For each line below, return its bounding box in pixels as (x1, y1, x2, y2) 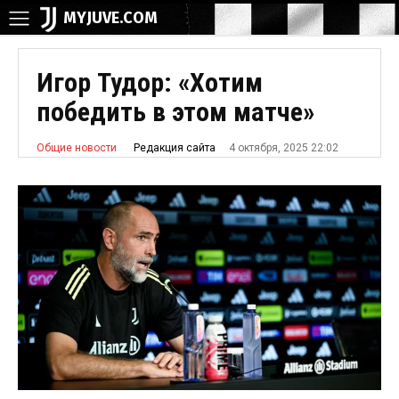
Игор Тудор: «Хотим (37, 67, 263, 98)
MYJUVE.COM (63, 8, 158, 28)
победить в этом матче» (37, 96, 314, 127)
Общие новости (37, 142, 117, 155)
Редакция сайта (134, 142, 216, 155)
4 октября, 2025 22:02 (229, 142, 338, 155)
